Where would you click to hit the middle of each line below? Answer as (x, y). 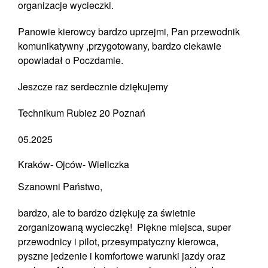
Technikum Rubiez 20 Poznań (82, 113)
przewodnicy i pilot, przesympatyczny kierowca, (118, 241)
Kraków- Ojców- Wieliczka (74, 164)
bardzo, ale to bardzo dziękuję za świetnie (107, 213)
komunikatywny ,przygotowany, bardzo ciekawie (120, 46)
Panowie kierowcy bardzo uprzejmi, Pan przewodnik (129, 31)
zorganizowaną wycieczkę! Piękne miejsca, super (124, 227)
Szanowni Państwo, (60, 186)
